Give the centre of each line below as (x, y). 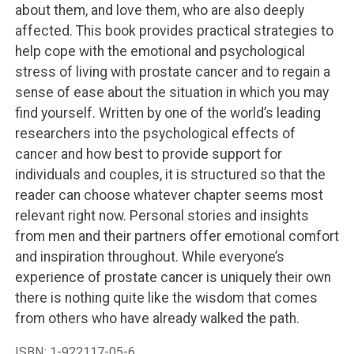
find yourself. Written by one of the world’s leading (168, 113)
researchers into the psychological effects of (155, 133)
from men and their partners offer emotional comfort (177, 236)
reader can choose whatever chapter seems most (169, 195)
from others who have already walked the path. (157, 318)
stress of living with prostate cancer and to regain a (172, 72)
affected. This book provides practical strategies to (174, 30)
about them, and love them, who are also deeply (159, 10)
